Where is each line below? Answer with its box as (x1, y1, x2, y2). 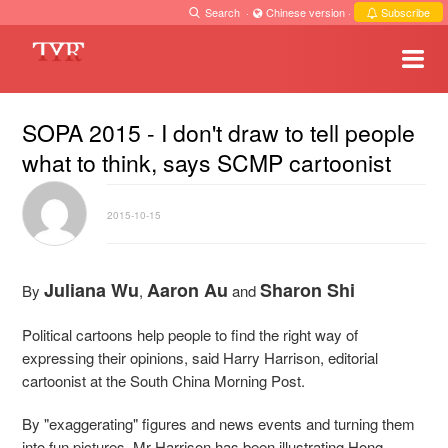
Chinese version (263, 4, 348, 20)
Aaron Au (147, 276, 228, 303)
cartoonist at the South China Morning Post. (22, 369, 305, 391)
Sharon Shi (260, 276, 355, 303)
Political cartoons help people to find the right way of (22, 323, 358, 345)
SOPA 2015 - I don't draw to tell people (22, 116, 415, 149)
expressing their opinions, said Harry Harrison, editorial (22, 346, 378, 368)
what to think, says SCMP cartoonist (22, 146, 391, 179)
